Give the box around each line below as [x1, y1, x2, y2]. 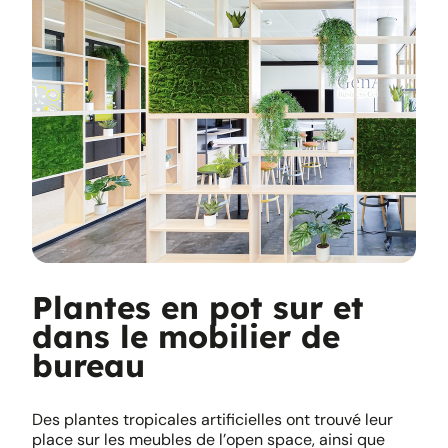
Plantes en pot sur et [32, 288, 364, 327]
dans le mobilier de [32, 317, 340, 356]
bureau [32, 346, 145, 385]
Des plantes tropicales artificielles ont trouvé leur [32, 409, 393, 430]
